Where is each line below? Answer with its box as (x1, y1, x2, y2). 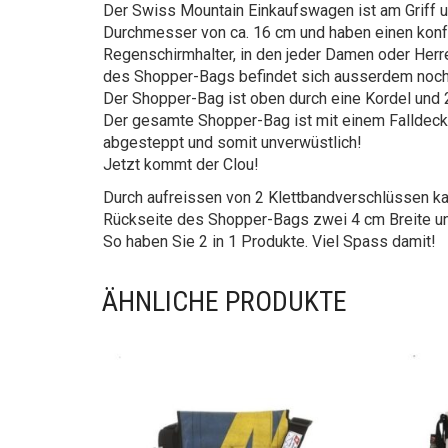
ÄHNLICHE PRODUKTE (102, 285, 347, 318)
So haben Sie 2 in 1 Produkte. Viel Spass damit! (103, 232, 436, 251)
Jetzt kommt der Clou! (103, 155, 259, 174)
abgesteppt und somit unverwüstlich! (103, 133, 362, 152)
